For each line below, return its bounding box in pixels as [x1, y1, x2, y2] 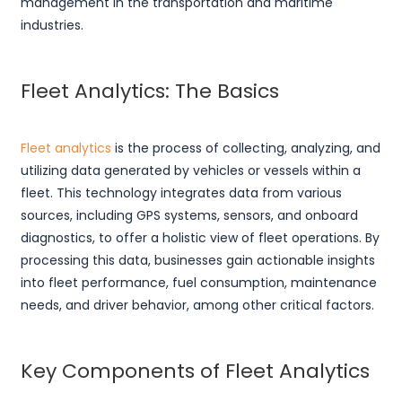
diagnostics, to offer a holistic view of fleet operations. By [20, 229, 380, 248]
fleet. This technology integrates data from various [20, 184, 342, 203]
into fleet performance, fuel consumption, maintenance [20, 274, 377, 293]
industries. [20, 16, 83, 35]
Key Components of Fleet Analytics [20, 357, 370, 386]
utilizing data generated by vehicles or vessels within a [20, 162, 361, 180]
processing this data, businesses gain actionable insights [20, 251, 375, 270]
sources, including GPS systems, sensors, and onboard [20, 206, 358, 225]
